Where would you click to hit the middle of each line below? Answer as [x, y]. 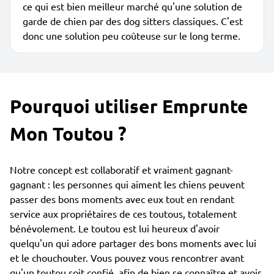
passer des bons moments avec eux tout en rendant [122, 199]
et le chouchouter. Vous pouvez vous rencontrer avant [127, 257]
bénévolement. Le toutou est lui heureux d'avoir [115, 228]
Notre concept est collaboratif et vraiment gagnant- [121, 169]
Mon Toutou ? [68, 134]
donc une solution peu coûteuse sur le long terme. [131, 35]
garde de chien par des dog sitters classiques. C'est [133, 21]
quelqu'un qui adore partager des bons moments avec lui [133, 243]
